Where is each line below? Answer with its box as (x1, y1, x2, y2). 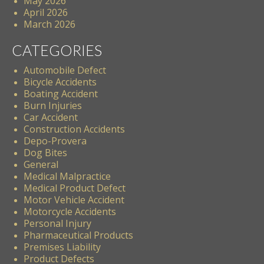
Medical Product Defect (24, 181, 126, 194)
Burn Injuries (24, 98, 82, 112)
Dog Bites (24, 146, 67, 159)
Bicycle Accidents (24, 75, 97, 88)
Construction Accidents (24, 122, 125, 136)
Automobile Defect (24, 63, 106, 77)
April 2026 (24, 5, 68, 19)
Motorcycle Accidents (24, 204, 116, 218)
